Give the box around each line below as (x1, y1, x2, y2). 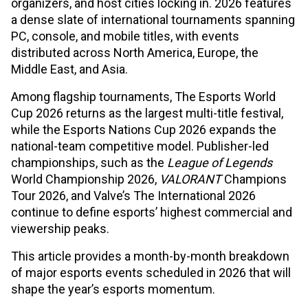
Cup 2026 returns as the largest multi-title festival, (11, 106, 283, 121)
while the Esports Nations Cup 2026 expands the (11, 122, 276, 137)
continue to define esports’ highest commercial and (11, 205, 292, 220)
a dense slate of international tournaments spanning (11, 12, 295, 27)
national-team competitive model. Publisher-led (11, 139, 269, 154)
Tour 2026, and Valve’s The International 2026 (11, 188, 256, 203)
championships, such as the (11, 155, 167, 170)
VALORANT (159, 172, 224, 187)
